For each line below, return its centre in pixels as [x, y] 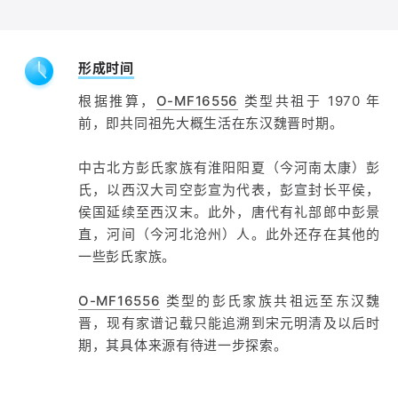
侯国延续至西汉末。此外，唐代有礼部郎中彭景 [229, 212]
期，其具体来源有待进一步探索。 [183, 345]
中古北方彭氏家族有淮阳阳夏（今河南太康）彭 [229, 167]
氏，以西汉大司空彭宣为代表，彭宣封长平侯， [229, 190]
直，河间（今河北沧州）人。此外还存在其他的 [229, 234]
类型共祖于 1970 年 [309, 101]
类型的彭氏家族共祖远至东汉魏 [270, 301]
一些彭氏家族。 [127, 256]
